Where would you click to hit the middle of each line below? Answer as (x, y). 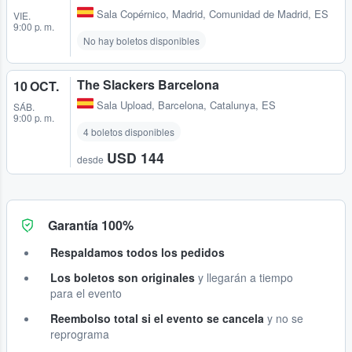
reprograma (80, 334)
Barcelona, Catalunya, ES (217, 105)
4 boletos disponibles (129, 132)
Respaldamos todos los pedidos (137, 253)
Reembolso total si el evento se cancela (157, 319)
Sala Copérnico (131, 14)
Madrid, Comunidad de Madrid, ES (250, 14)
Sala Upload (124, 105)
